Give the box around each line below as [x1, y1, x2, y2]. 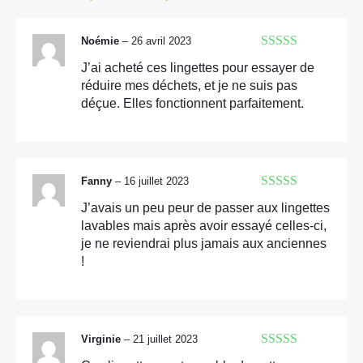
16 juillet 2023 [124, 174, 189, 187]
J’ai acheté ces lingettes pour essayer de [81, 60, 314, 75]
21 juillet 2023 [133, 333, 198, 346]
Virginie [81, 333, 124, 346]
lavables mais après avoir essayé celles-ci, [81, 219, 327, 233]
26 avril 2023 [131, 34, 191, 47]
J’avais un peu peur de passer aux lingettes [81, 201, 330, 216]
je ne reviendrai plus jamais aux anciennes [81, 237, 327, 251]
